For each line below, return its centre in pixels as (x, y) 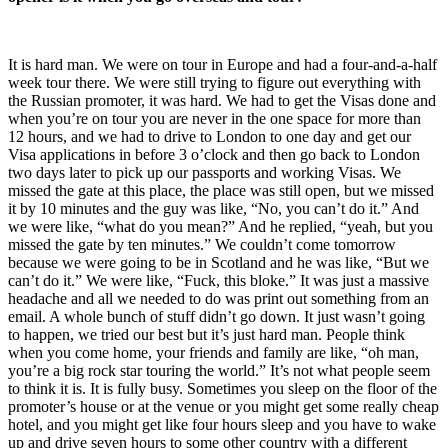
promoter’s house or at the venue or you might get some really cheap (223, 406)
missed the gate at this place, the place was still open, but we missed (221, 190)
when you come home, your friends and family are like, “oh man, (213, 352)
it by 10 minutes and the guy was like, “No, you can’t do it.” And (213, 208)
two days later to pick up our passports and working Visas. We (204, 172)
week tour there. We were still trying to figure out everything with (214, 82)
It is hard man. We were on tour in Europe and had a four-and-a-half (222, 64)
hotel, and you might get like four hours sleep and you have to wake (222, 424)
